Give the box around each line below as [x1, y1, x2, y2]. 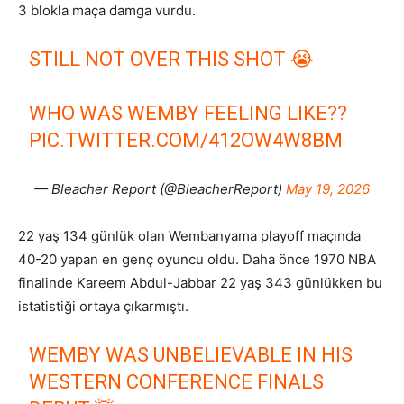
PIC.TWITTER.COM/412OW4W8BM [29, 129, 344, 152]
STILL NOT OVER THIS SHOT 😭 [29, 48, 315, 71]
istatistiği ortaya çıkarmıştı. [18, 298, 188, 316]
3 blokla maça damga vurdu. [18, 2, 196, 20]
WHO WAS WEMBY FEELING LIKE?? [29, 102, 348, 125]
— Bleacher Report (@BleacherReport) [34, 180, 286, 198]
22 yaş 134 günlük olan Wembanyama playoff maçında [18, 227, 361, 245]
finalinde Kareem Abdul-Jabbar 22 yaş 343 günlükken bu [18, 274, 382, 292]
